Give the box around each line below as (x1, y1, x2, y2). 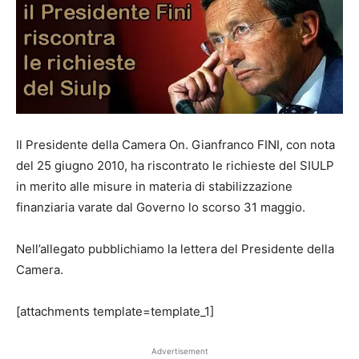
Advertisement (151, 345, 208, 356)
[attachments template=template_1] (16, 303, 214, 319)
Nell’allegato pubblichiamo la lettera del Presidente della (16, 240, 334, 256)
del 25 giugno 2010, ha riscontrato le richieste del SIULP (16, 157, 334, 173)
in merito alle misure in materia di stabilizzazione (16, 178, 292, 194)
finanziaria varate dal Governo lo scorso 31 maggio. (16, 199, 305, 215)
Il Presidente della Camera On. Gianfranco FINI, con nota (16, 136, 335, 152)
